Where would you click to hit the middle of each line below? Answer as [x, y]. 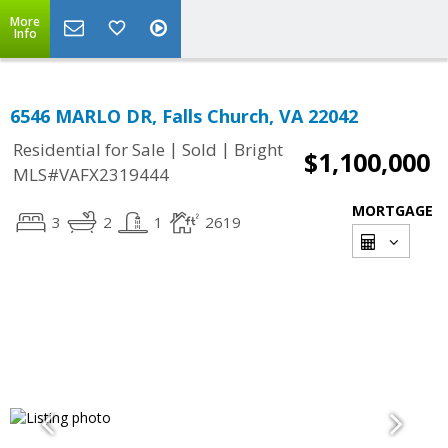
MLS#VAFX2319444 [91, 175]
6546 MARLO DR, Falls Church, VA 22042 [184, 116]
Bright [258, 150]
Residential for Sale [89, 150]
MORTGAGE [392, 210]
